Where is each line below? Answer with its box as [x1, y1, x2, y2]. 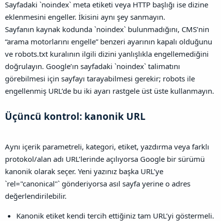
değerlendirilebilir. [5, 191, 67, 201]
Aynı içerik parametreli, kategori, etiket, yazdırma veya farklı [5, 142, 209, 152]
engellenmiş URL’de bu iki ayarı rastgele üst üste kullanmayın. [5, 85, 214, 96]
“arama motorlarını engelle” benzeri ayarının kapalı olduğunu [5, 36, 212, 46]
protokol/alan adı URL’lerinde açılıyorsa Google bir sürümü [5, 154, 205, 164]
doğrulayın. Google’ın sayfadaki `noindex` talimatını [5, 61, 180, 71]
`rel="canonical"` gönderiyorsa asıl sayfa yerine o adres [5, 179, 190, 189]
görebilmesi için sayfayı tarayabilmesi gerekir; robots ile [5, 73, 195, 83]
